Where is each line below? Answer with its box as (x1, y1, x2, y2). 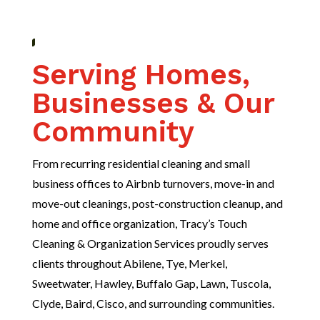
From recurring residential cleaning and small (31, 156, 250, 170)
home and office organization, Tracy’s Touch (31, 216, 247, 230)
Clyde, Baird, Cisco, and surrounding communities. (31, 296, 274, 310)
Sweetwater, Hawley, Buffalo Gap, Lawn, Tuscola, (31, 276, 271, 290)
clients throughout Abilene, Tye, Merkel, (31, 256, 227, 270)
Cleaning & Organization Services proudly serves (31, 236, 269, 250)
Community (31, 114, 194, 149)
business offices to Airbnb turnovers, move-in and (31, 176, 274, 190)
